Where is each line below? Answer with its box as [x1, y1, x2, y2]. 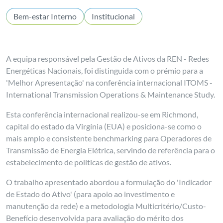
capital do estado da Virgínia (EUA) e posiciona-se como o [6, 121, 202, 131]
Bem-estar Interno [13, 11, 77, 21]
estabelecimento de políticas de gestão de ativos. [6, 157, 172, 167]
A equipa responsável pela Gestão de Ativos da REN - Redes [6, 54, 210, 63]
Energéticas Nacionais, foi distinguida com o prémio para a [6, 66, 204, 75]
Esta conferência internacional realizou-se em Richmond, [6, 110, 199, 119]
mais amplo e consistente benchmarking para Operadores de [6, 133, 212, 143]
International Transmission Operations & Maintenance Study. [6, 90, 216, 99]
